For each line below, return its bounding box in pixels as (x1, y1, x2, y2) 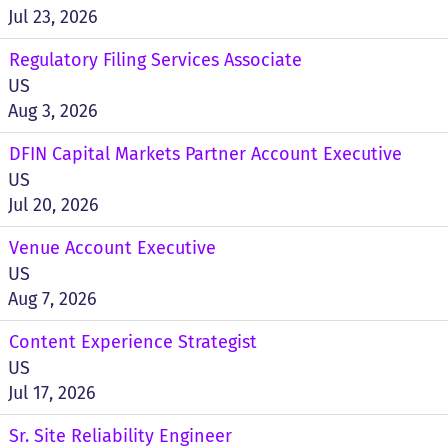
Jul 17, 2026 (8, 382, 96, 404)
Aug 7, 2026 (8, 288, 97, 310)
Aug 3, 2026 (8, 100, 98, 122)
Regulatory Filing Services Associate (9, 49, 302, 71)
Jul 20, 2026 (8, 194, 99, 216)
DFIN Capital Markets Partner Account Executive (9, 143, 402, 165)
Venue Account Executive (9, 237, 216, 259)
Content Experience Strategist (9, 331, 257, 353)
